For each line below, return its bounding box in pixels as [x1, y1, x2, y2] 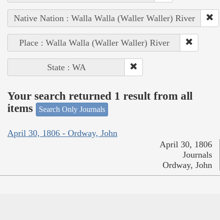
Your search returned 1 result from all [7, 90, 192, 103]
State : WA [47, 62, 86, 72]
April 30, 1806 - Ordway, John [7, 128, 117, 138]
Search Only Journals [39, 105, 105, 113]
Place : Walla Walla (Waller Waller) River [19, 37, 169, 48]
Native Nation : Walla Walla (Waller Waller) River [14, 13, 195, 23]
